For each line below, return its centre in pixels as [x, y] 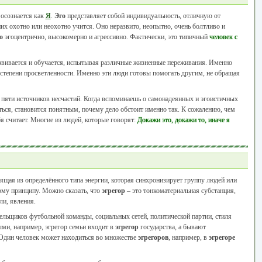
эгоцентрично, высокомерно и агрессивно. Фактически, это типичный [106, 37]
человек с [223, 37]
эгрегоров [153, 237]
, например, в [188, 237]
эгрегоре [222, 237]
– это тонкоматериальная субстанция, [180, 191]
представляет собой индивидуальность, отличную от [143, 16]
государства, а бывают [172, 227]
